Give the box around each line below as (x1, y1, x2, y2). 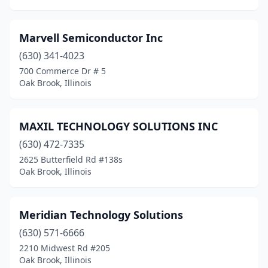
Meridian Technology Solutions (19, 208, 183, 222)
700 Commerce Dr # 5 (19, 65, 106, 77)
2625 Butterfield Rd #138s (19, 154, 123, 165)
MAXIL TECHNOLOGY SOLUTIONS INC (19, 119, 218, 133)
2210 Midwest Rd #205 (19, 242, 110, 254)
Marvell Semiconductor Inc (19, 31, 163, 45)
